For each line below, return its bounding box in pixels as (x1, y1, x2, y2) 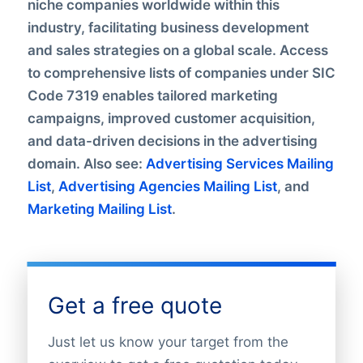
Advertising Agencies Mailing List (58, 177, 277, 194)
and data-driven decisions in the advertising (27, 132, 318, 149)
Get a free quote (47, 291, 222, 319)
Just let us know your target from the (47, 333, 288, 350)
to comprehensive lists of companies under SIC (27, 64, 335, 81)
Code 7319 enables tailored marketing (27, 87, 278, 104)
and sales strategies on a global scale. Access (27, 41, 328, 58)
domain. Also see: (27, 155, 146, 172)
